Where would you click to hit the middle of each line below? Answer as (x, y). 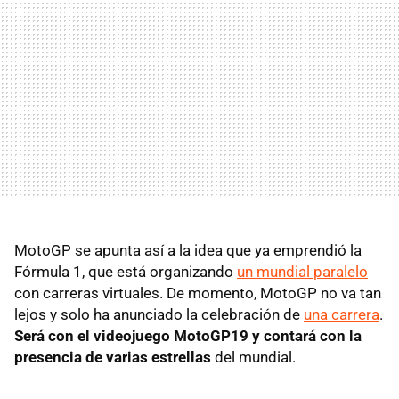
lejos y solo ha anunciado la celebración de (159, 314)
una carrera (342, 314)
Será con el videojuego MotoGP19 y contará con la (188, 335)
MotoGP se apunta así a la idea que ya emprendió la (188, 250)
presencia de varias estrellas (113, 357)
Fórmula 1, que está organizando (126, 271)
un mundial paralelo (302, 271)
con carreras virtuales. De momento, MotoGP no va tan (198, 293)
